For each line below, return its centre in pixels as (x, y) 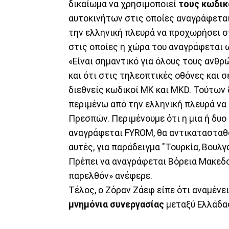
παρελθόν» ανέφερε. (110, 176)
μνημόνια (88, 204)
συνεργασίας (137, 204)
